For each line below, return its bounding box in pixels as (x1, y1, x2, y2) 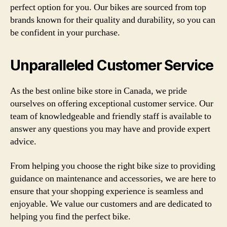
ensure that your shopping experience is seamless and (10, 185, 203, 197)
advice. (10, 136, 36, 147)
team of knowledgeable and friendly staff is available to (10, 110, 211, 122)
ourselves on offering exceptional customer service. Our (10, 98, 213, 109)
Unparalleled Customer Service (10, 57, 214, 74)
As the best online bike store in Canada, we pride (10, 85, 187, 97)
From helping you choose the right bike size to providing (10, 160, 215, 172)
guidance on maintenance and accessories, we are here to (10, 172, 216, 184)
